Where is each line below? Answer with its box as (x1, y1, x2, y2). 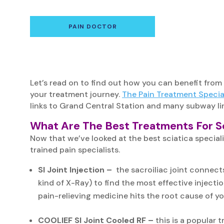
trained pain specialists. (30, 144, 120, 155)
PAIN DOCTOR (68, 22, 117, 30)
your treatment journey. (30, 88, 122, 99)
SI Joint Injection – (38, 164, 112, 175)
